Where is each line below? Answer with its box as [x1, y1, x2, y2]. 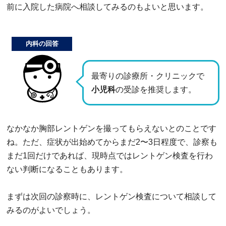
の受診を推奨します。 [116, 85, 196, 94]
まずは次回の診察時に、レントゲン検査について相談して [7, 192, 216, 201]
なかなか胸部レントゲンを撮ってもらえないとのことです [7, 124, 216, 133]
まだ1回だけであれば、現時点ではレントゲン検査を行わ [7, 151, 213, 160]
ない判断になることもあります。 [7, 164, 128, 174]
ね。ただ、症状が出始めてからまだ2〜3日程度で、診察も [7, 137, 217, 146]
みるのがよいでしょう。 [7, 205, 95, 214]
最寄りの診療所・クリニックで [91, 71, 204, 80]
